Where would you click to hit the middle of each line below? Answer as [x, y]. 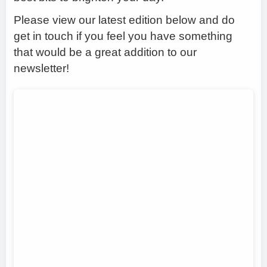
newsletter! [42, 68]
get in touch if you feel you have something [123, 36]
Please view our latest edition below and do [125, 20]
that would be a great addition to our [105, 52]
